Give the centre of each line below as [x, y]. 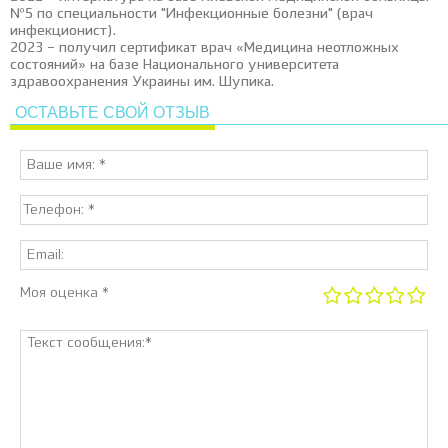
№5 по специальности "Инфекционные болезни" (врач [191, 14]
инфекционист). [63, 31]
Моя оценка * [64, 293]
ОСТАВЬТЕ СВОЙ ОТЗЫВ [112, 112]
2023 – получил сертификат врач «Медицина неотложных [204, 48]
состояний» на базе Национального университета [174, 65]
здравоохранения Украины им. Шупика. [142, 82]
